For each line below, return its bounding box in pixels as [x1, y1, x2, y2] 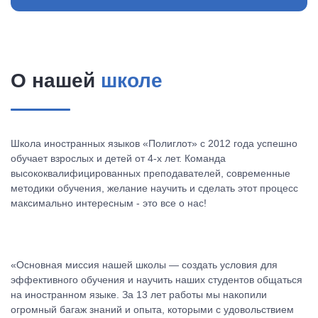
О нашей [11, 70, 101, 92]
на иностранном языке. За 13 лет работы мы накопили [11, 289, 267, 300]
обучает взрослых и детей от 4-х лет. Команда [11, 153, 226, 164]
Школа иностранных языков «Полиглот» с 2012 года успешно [11, 138, 297, 149]
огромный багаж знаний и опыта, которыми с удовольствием [11, 304, 294, 315]
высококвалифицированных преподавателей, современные [11, 168, 290, 179]
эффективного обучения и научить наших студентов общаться [11, 274, 302, 285]
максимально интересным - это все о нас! [11, 197, 207, 209]
